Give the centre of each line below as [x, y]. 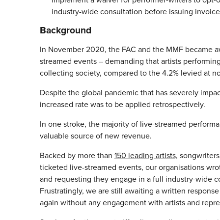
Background [65, 30]
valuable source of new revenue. [96, 136]
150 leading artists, [146, 155]
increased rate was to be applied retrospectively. [122, 104]
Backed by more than [77, 155]
